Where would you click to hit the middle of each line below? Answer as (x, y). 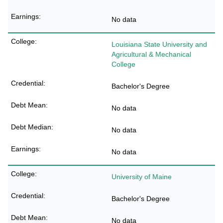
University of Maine (142, 177)
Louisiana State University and (159, 44)
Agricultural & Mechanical (151, 54)
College (123, 64)
